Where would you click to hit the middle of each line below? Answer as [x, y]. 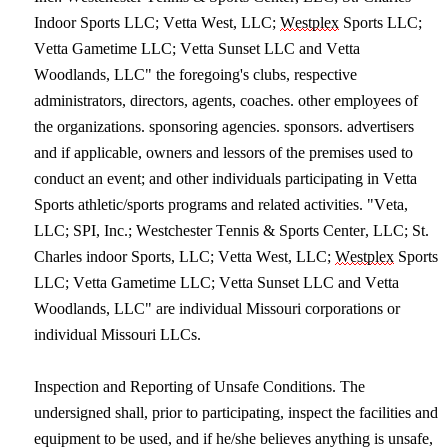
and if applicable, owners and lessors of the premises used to [223, 152]
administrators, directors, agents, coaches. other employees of [226, 100]
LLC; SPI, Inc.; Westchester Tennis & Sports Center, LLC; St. [231, 230]
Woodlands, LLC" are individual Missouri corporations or [217, 308]
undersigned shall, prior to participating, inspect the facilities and [236, 412]
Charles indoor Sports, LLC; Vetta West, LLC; [184, 256]
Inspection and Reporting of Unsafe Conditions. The [199, 386]
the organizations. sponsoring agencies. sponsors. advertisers [224, 126]
